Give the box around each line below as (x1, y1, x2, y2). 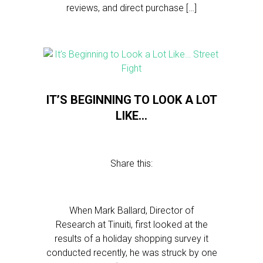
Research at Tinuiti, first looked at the (55, 219, 208, 230)
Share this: (110, 158, 153, 169)
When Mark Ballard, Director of (69, 205, 194, 216)
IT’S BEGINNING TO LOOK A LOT (46, 93, 217, 107)
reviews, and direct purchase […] (66, 2, 197, 14)
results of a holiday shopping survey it (55, 233, 208, 244)
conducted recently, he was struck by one (46, 247, 217, 258)
